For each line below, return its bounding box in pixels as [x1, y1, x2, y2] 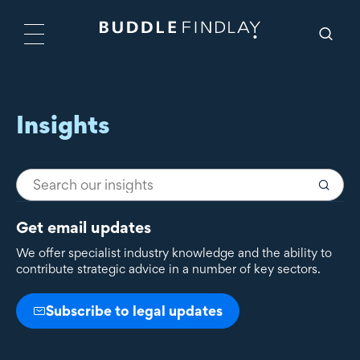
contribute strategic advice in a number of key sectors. [16, 261, 321, 276]
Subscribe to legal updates [46, 302, 223, 319]
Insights [16, 109, 110, 139]
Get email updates [16, 218, 151, 237]
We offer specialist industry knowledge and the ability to [16, 245, 332, 260]
